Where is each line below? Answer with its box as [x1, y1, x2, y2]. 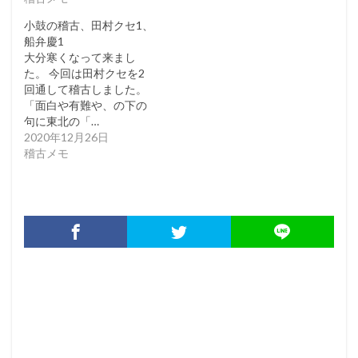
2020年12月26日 [24, 130, 109, 144]
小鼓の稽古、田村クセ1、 [24, 18, 153, 32]
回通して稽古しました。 [24, 82, 147, 96]
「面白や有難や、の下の [24, 98, 147, 112]
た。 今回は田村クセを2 [24, 66, 145, 80]
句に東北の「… [24, 114, 99, 128]
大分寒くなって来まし [24, 50, 136, 64]
